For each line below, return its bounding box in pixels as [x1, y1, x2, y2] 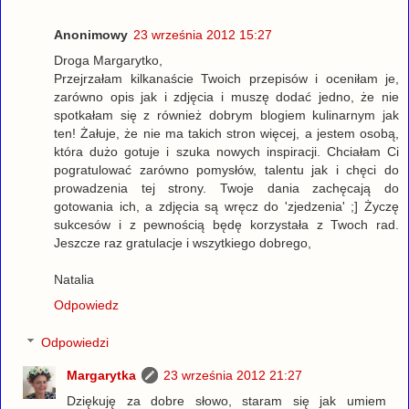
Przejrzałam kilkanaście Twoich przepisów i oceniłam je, [54, 70, 399, 86]
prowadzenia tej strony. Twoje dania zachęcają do [54, 180, 399, 195]
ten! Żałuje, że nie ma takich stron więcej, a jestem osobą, [54, 125, 399, 141]
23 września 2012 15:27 [133, 26, 272, 42]
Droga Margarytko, [54, 52, 163, 68]
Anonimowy [54, 26, 128, 42]
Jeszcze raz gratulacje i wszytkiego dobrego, [54, 235, 311, 250]
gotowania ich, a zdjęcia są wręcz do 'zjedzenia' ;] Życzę [54, 198, 399, 214]
